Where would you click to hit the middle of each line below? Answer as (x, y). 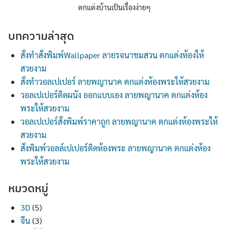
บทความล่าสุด (41, 35)
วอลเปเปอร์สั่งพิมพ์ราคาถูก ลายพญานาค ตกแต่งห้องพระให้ (119, 121)
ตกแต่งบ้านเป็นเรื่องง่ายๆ (114, 7)
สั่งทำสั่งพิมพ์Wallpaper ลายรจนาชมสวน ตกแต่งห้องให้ (112, 55)
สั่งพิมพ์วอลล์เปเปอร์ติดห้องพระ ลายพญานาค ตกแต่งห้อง (116, 148)
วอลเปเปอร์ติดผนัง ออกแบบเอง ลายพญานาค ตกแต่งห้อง (114, 95)
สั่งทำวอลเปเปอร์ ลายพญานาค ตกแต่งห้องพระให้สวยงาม (115, 81)
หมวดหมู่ (28, 188)
